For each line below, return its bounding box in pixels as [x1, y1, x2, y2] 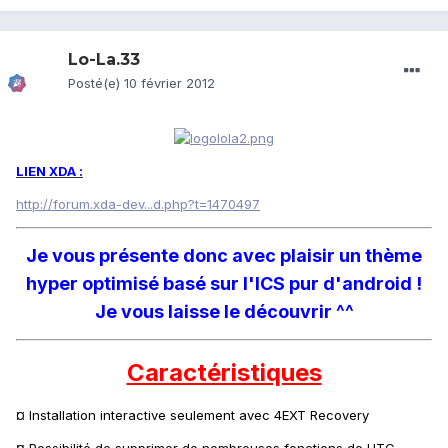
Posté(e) [68, 75, 124, 92]
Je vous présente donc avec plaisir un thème [26, 244, 422, 266]
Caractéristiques [126, 357, 322, 387]
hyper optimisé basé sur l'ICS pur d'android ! [26, 272, 422, 294]
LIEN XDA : [16, 162, 83, 179]
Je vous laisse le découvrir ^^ [94, 300, 354, 322]
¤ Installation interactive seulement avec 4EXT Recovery [16, 406, 369, 423]
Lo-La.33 [68, 50, 140, 70]
